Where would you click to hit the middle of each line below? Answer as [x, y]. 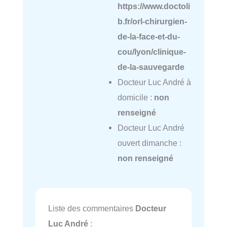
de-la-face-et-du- [148, 36]
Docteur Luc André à [154, 82]
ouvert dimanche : [149, 143]
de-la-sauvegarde [151, 67]
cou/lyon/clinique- [152, 51]
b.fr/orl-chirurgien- [152, 21]
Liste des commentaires [92, 209]
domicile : [136, 97]
